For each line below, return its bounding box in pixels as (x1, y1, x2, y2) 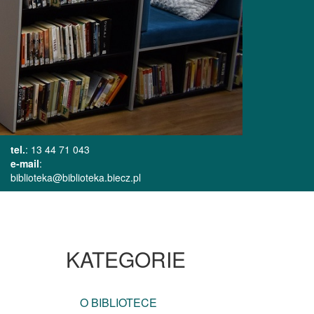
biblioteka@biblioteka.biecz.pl (11, 170, 141, 185)
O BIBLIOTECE (79, 294, 157, 311)
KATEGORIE (65, 244, 186, 275)
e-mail (11, 156, 39, 171)
